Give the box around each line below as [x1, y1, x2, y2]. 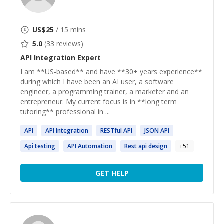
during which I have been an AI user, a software [20, 77, 174, 86]
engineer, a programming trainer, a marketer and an [20, 87, 189, 96]
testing [33, 142, 55, 150]
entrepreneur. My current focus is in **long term [20, 97, 177, 106]
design [147, 142, 167, 150]
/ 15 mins [54, 25, 86, 34]
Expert [75, 53, 101, 62]
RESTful [100, 126, 123, 135]
